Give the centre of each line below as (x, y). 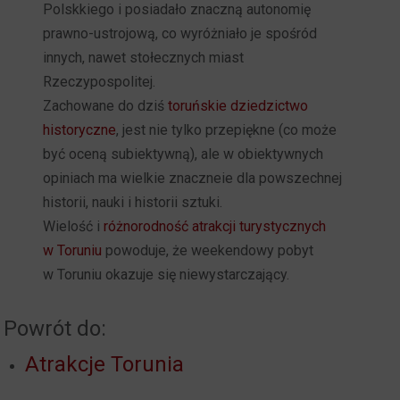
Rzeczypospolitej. (100, 82)
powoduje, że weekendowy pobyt (208, 250)
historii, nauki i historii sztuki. (133, 202)
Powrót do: (55, 329)
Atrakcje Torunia (105, 364)
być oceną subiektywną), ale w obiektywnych (183, 154)
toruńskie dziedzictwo (238, 106)
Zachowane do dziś (106, 106)
